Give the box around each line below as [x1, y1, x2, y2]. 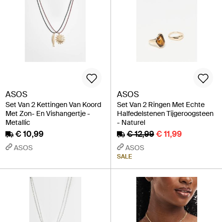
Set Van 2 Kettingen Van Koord [5, 100, 101, 110]
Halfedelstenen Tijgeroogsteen [117, 109, 214, 118]
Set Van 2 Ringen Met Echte [117, 100, 205, 110]
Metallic [5, 118, 30, 127]
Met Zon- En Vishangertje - [5, 109, 90, 118]
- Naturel [117, 118, 145, 127]
